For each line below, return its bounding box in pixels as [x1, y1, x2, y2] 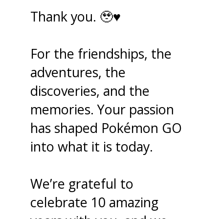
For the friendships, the [30, 44, 172, 63]
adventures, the [30, 63, 126, 81]
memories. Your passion [30, 100, 175, 118]
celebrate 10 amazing [30, 193, 159, 211]
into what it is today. [30, 137, 153, 155]
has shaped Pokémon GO [30, 118, 182, 137]
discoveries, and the [30, 81, 150, 100]
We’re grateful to [30, 174, 134, 193]
